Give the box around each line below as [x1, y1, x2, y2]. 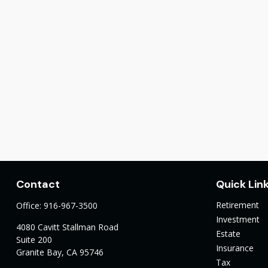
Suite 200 [16, 233, 52, 245]
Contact [16, 176, 60, 191]
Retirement [216, 199, 260, 211]
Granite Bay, [16, 246, 64, 258]
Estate [216, 227, 241, 239]
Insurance [216, 242, 254, 254]
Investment [216, 213, 260, 225]
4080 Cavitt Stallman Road [16, 221, 118, 233]
